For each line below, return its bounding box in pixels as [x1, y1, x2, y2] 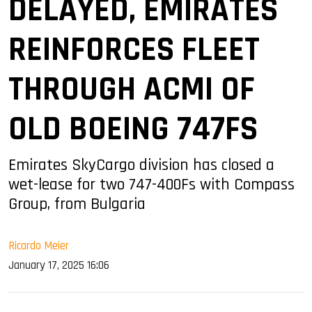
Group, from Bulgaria [8, 193, 146, 214]
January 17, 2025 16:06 [8, 257, 109, 273]
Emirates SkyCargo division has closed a [8, 154, 274, 175]
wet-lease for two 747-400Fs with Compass [8, 173, 295, 195]
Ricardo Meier [8, 237, 69, 253]
